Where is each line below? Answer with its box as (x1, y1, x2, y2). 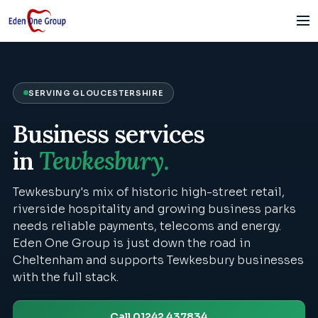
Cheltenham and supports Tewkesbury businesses (13, 253, 304, 268)
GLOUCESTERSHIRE (72, 87, 164, 98)
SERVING (28, 87, 73, 98)
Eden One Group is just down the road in (13, 236, 251, 251)
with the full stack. (13, 270, 119, 285)
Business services (13, 118, 204, 149)
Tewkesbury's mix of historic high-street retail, (13, 185, 285, 200)
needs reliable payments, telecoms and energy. (13, 219, 281, 234)
